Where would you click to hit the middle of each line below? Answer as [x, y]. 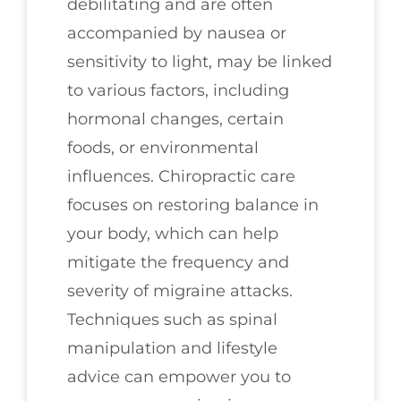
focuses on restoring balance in [193, 205]
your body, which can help [173, 233]
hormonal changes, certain [175, 119]
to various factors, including [178, 90]
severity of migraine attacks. [180, 290]
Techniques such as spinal [172, 319]
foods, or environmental [163, 147]
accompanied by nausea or [177, 33]
